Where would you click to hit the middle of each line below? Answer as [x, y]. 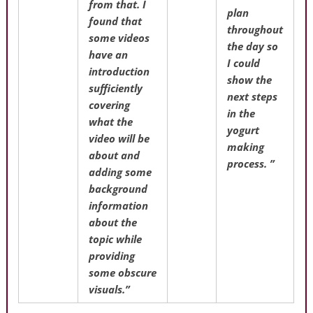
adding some [121, 172]
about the [113, 222]
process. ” [251, 163]
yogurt [243, 130]
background [118, 188]
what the [111, 121]
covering [110, 104]
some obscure [123, 272]
